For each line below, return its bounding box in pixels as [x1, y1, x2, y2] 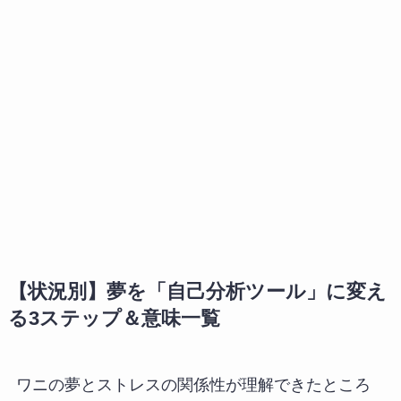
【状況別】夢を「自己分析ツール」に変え [7, 280, 387, 303]
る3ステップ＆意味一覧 [7, 307, 220, 329]
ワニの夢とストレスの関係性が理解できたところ [15, 375, 371, 394]
